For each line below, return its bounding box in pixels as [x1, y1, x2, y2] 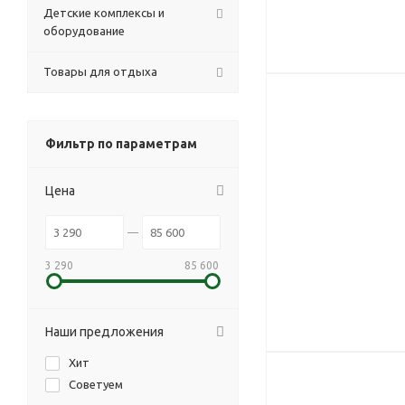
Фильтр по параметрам [45, 137, 197, 151]
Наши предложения [45, 325, 164, 339]
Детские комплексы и [43, 6, 165, 19]
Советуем [69, 378, 123, 391]
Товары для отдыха [43, 65, 157, 78]
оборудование [43, 24, 125, 37]
